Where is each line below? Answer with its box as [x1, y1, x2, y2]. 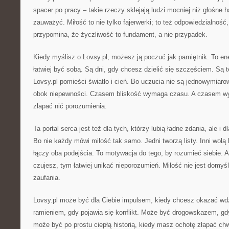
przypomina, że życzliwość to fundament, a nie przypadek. [33, 31, 208, 38]
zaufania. [33, 174, 60, 181]
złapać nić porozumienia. [33, 102, 107, 110]
